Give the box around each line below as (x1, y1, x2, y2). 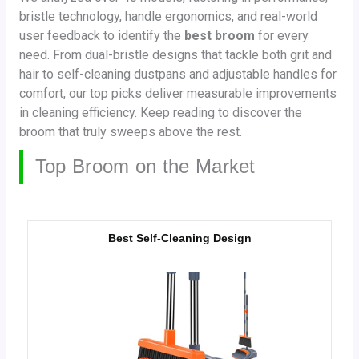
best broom (184, 27, 255, 43)
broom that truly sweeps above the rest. (18, 123, 242, 139)
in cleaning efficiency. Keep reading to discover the (18, 104, 302, 120)
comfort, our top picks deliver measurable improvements (18, 85, 337, 101)
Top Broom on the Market (34, 155, 256, 177)
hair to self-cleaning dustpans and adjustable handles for (18, 66, 337, 82)
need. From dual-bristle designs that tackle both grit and (18, 46, 332, 63)
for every (254, 27, 309, 43)
